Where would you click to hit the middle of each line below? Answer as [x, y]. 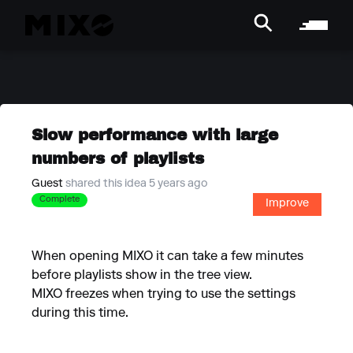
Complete [59, 200]
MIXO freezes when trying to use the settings [163, 295]
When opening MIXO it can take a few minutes [167, 257]
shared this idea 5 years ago [137, 184]
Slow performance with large [155, 134]
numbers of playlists [118, 158]
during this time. [80, 314]
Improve [287, 204]
